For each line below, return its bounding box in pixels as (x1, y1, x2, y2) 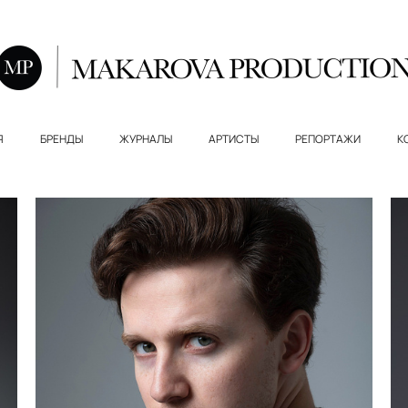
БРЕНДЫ (39, 130, 83, 147)
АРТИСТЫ (208, 130, 259, 147)
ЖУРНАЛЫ (118, 130, 172, 147)
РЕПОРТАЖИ (294, 130, 361, 147)
